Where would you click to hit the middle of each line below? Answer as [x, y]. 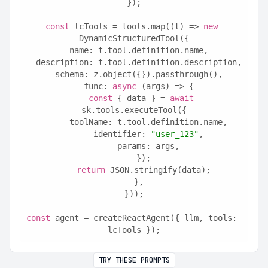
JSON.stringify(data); [158, 170]
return [91, 170]
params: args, [148, 146]
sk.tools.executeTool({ [134, 110]
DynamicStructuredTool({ [134, 38]
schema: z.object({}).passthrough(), [139, 74]
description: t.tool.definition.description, [139, 62]
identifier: [122, 134]
